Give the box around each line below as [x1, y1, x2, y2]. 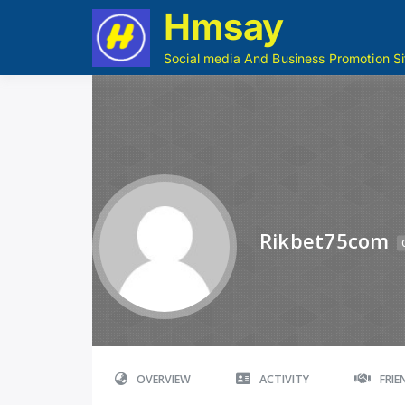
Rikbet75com [259, 226, 390, 254]
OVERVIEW [137, 372, 191, 387]
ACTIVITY [259, 372, 309, 387]
